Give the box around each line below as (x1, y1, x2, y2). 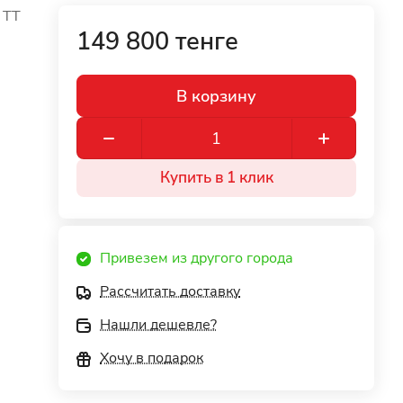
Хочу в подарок (100, 348, 204, 368)
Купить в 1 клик (159, 167, 273, 188)
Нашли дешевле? (100, 315, 218, 335)
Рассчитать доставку (100, 282, 241, 301)
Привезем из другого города (100, 248, 294, 268)
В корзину (176, 85, 257, 107)
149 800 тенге (76, 25, 239, 58)
